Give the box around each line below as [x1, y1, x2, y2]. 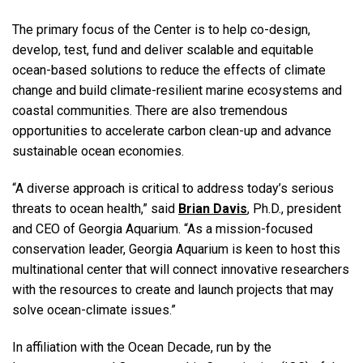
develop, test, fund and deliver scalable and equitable [12, 42, 314, 58]
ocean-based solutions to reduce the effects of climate [12, 62, 326, 79]
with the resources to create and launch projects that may [12, 281, 334, 297]
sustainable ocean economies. [12, 143, 184, 160]
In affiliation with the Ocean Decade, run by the [12, 339, 271, 355]
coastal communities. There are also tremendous [12, 103, 288, 119]
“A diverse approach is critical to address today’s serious [12, 180, 334, 196]
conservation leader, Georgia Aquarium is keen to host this [12, 241, 340, 257]
